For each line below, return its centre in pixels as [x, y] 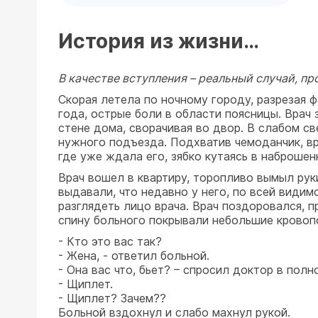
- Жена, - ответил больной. [134, 256]
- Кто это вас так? [110, 241]
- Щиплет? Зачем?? [112, 298]
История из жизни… [159, 41]
